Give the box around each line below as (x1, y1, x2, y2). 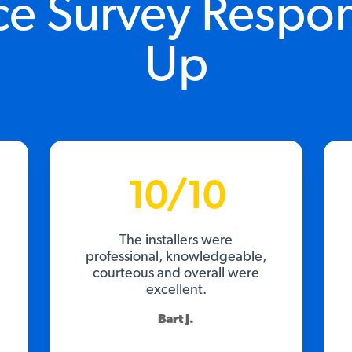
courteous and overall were (93, 266, 259, 280)
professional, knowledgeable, (86, 249, 266, 264)
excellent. (145, 282, 207, 297)
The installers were (119, 233, 233, 247)
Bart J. (158, 312, 194, 325)
